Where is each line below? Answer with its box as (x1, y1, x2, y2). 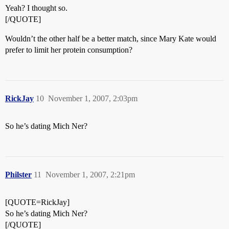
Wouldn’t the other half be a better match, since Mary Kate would (5, 34, 216, 43)
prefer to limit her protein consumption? (5, 45, 132, 54)
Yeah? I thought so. (5, 4, 67, 12)
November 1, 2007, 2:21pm (45, 170, 135, 179)
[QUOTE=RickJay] (5, 198, 70, 207)
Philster (5, 170, 32, 179)
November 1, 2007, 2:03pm (48, 94, 138, 103)
